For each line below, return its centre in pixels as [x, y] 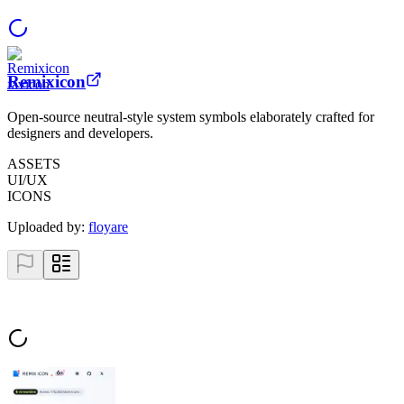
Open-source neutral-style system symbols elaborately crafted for [191, 117]
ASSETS [34, 164]
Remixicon [46, 82]
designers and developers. [80, 133]
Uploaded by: [48, 227]
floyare [108, 227]
